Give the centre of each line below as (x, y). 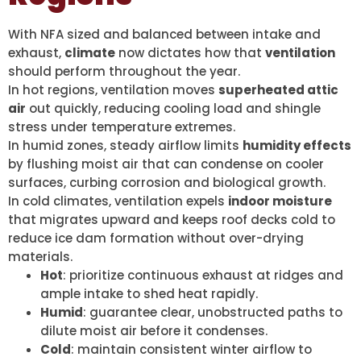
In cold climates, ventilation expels (118, 201)
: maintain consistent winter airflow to (191, 350)
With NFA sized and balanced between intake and (164, 35)
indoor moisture (280, 201)
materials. (40, 257)
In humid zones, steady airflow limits (125, 146)
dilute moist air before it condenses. (154, 331)
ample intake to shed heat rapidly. (149, 294)
